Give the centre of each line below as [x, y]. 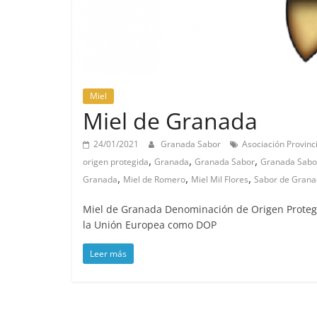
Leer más [108, 254]
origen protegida [116, 162]
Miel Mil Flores [220, 180]
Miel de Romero [154, 180]
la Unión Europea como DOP [150, 225]
